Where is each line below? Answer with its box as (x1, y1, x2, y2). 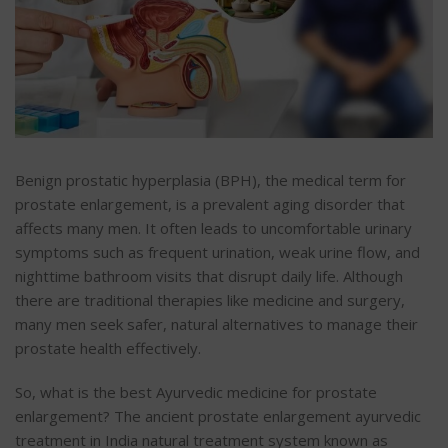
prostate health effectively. (15, 337, 201, 358)
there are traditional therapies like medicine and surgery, (15, 289, 405, 310)
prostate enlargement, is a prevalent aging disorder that (15, 193, 405, 214)
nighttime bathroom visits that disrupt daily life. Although (15, 265, 403, 286)
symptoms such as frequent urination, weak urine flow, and (15, 241, 420, 262)
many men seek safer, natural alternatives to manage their (15, 313, 418, 334)
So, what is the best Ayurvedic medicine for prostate (15, 381, 377, 402)
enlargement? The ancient (15, 405, 198, 426)
